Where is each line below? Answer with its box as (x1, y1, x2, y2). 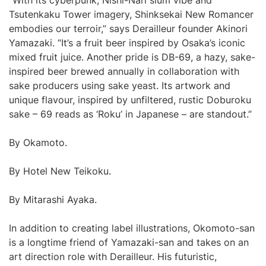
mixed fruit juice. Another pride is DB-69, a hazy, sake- (9, 51, 255, 63)
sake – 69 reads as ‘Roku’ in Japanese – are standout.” (9, 108, 252, 120)
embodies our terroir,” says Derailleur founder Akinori (9, 23, 248, 34)
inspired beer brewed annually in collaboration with (9, 65, 239, 77)
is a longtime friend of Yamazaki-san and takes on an (9, 236, 249, 248)
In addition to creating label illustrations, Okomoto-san (9, 222, 255, 234)
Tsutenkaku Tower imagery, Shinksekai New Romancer (9, 8, 254, 20)
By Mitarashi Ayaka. (9, 194, 97, 205)
